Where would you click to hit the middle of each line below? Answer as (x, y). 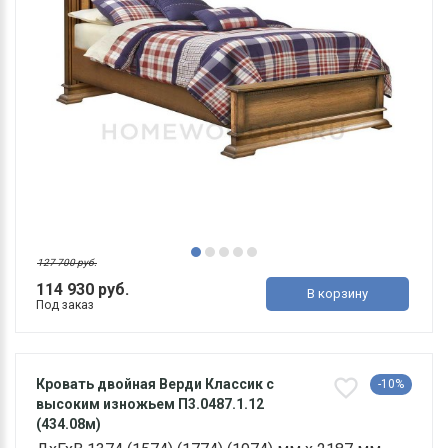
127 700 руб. (67, 262)
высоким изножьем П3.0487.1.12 (150, 403)
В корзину (338, 293)
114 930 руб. (82, 289)
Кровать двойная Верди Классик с (155, 383)
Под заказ (65, 304)
